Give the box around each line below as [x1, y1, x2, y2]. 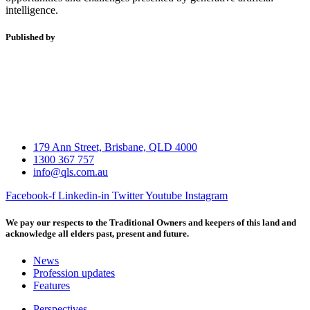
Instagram [185, 190, 228, 202]
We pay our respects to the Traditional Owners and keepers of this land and [6, 217, 296, 228]
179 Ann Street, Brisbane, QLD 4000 [33, 141, 197, 154]
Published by [6, 31, 55, 42]
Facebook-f [6, 190, 55, 202]
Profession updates [33, 267, 115, 280]
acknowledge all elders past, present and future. [6, 228, 189, 239]
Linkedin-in [58, 190, 109, 202]
